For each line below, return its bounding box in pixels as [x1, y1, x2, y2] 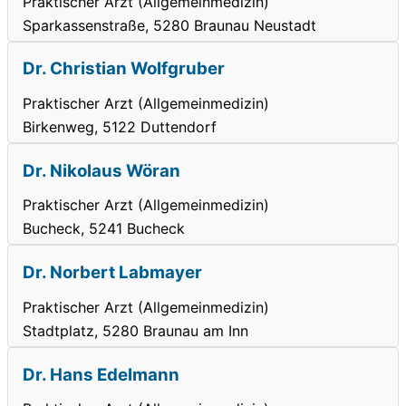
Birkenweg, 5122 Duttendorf [23, 117, 217, 136]
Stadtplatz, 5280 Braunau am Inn [23, 321, 248, 340]
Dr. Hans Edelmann [23, 363, 179, 385]
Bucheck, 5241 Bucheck [23, 219, 185, 238]
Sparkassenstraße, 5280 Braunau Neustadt [23, 15, 316, 34]
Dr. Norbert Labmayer [23, 262, 202, 284]
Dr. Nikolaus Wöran [23, 159, 180, 181]
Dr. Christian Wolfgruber [23, 58, 225, 80]
